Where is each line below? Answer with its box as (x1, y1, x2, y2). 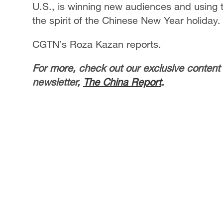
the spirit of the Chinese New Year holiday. (32, 14, 221, 26)
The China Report (83, 76, 161, 88)
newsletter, (32, 76, 83, 88)
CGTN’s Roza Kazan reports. (32, 38, 161, 50)
